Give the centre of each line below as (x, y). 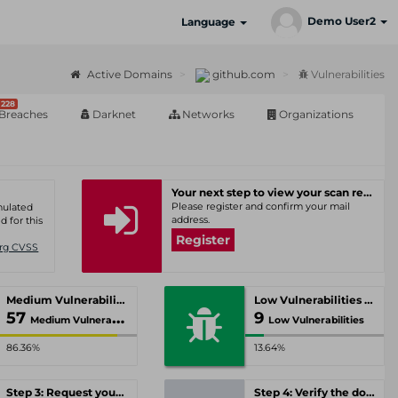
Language (210, 22)
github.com (243, 74)
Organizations (315, 114)
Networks (207, 114)
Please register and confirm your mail (260, 207)
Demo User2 (343, 21)
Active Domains (128, 74)
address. (190, 220)
